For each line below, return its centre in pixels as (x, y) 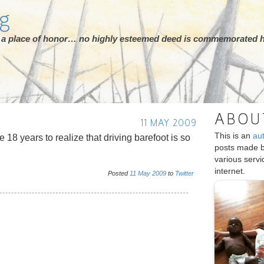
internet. (230, 171)
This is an (234, 136)
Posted (119, 173)
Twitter (184, 173)
